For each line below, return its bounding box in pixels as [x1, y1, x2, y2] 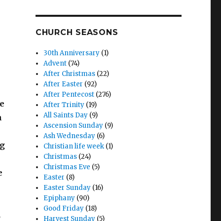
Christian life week [43, 142, 105, 150]
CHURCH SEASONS [35, 28, 118, 37]
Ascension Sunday [43, 121, 104, 130]
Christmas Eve [43, 163, 91, 171]
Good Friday [43, 204, 84, 213]
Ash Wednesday [43, 132, 96, 140]
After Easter [43, 80, 83, 88]
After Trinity [43, 101, 85, 109]
